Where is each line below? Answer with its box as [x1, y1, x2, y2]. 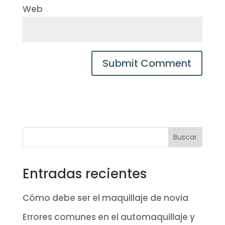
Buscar [173, 132, 197, 143]
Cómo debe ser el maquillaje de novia [22, 191, 188, 204]
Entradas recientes [22, 164, 147, 183]
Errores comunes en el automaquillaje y [22, 211, 195, 223]
